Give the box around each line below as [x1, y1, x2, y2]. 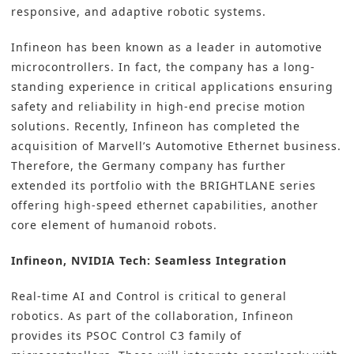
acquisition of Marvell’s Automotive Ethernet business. [11, 138, 341, 154]
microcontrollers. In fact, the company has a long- [11, 59, 315, 75]
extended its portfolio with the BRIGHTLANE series [11, 178, 316, 194]
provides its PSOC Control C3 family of [11, 328, 242, 344]
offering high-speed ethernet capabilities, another [11, 198, 318, 213]
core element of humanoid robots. [11, 217, 217, 233]
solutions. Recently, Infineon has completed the [11, 119, 300, 134]
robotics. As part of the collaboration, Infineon [11, 308, 294, 324]
